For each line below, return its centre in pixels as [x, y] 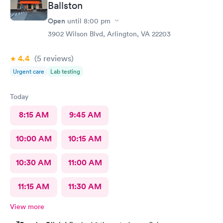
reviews [56, 58]
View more [27, 206]
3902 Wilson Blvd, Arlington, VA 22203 [109, 34]
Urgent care [29, 71]
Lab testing [65, 71]
